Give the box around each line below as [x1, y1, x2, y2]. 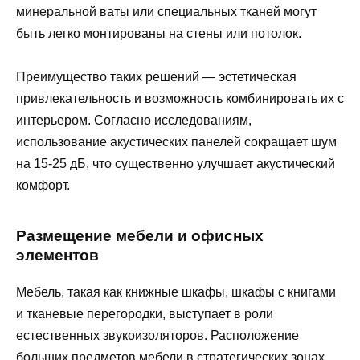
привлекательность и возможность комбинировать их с [16, 91, 344, 105]
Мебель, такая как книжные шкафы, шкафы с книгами [16, 284, 336, 299]
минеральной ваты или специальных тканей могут [16, 4, 317, 18]
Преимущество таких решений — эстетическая [16, 69, 297, 84]
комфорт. [16, 178, 70, 192]
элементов [16, 247, 99, 264]
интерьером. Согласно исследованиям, [16, 112, 252, 127]
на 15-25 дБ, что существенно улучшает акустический [16, 156, 335, 170]
